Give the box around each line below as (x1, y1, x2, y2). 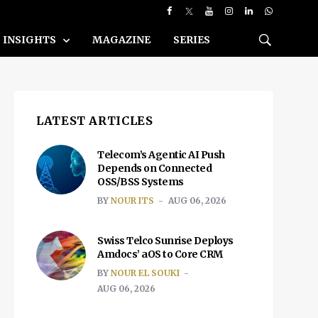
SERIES (173, 33, 210, 46)
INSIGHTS (3, 33, 58, 46)
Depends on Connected (97, 162, 212, 175)
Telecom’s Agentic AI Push (97, 148, 225, 161)
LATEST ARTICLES (36, 114, 153, 128)
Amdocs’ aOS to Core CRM (97, 248, 223, 261)
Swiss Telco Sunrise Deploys (97, 234, 234, 247)
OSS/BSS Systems (97, 175, 184, 188)
